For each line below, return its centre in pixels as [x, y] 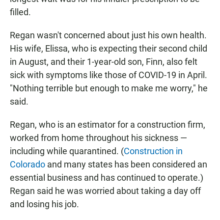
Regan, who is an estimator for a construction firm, [108, 125]
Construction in [153, 151]
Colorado [27, 165]
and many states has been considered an [126, 165]
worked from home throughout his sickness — [98, 138]
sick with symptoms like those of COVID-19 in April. [109, 75]
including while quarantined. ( [67, 151]
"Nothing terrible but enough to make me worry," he [109, 88]
